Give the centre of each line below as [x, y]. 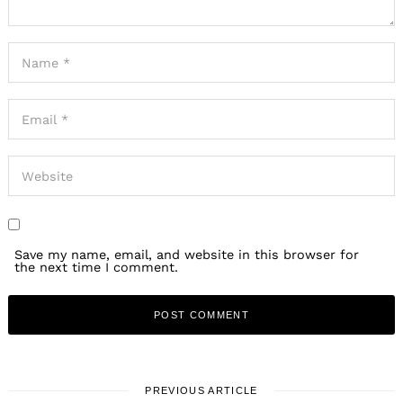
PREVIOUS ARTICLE [201, 391]
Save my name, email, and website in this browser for [187, 254]
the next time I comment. [97, 267]
